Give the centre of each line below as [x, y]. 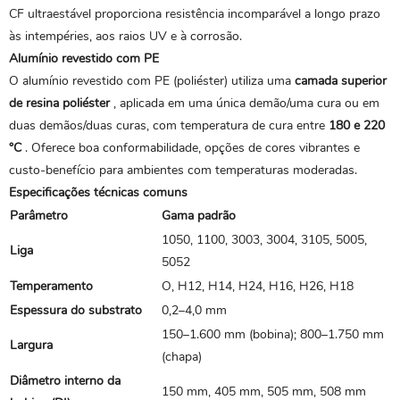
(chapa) [182, 357]
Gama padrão [199, 216]
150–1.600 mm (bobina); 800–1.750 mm [273, 334]
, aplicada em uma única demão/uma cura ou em [245, 103]
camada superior [341, 81]
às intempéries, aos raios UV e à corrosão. [125, 36]
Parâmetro [39, 216]
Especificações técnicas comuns [98, 192]
